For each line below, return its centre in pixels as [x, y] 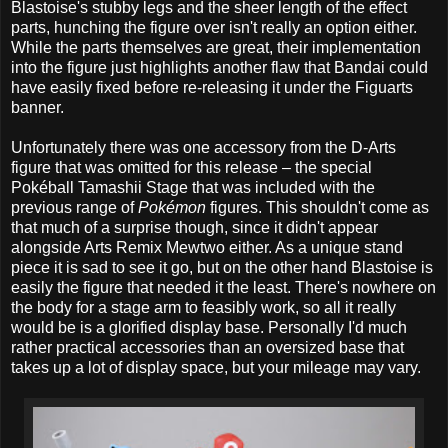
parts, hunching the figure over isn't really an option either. [214, 28]
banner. [37, 108]
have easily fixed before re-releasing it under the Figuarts [212, 88]
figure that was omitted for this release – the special [191, 168]
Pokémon [172, 208]
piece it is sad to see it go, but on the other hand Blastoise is [222, 268]
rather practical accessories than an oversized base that [207, 348]
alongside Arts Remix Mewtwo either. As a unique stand [207, 248]
